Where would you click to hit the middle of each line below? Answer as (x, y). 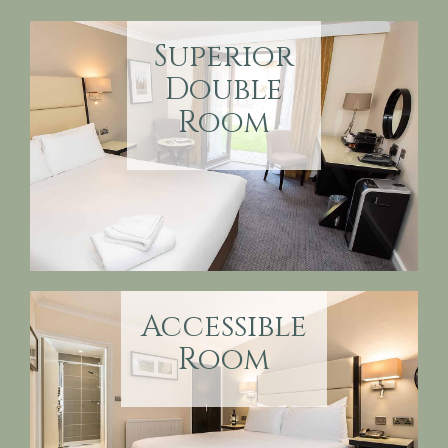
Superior (224, 57)
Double (224, 90)
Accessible (224, 327)
